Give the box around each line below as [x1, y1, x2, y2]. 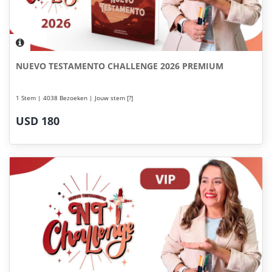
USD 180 [16, 114, 59, 128]
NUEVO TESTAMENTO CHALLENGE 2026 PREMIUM [16, 60, 223, 72]
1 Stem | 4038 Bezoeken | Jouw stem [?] [16, 93, 133, 102]
